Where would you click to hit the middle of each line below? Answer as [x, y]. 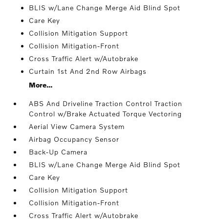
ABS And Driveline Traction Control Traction [106, 103]
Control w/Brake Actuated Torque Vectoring [106, 114]
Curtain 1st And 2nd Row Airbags [88, 71]
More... [41, 85]
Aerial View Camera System [77, 126]
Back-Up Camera [58, 152]
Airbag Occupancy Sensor [74, 139]
